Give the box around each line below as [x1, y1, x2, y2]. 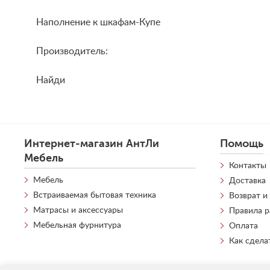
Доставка [229, 177, 266, 185]
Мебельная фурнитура [33, 221, 121, 230]
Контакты [229, 162, 267, 170]
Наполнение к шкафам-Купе [36, 17, 160, 27]
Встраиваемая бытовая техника [33, 191, 156, 199]
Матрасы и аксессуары [33, 206, 123, 215]
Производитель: [36, 46, 108, 56]
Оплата [229, 222, 259, 230]
